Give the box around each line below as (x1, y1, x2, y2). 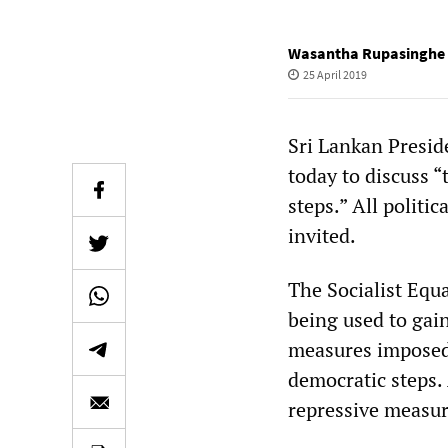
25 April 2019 (302, 67, 367, 82)
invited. (288, 222, 356, 249)
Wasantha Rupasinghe (288, 43, 445, 63)
